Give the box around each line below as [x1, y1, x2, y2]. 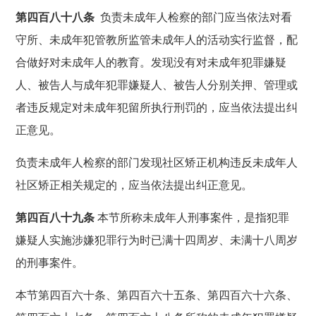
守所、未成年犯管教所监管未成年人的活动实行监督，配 [16, 33, 298, 46]
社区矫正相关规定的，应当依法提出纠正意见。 [16, 178, 253, 191]
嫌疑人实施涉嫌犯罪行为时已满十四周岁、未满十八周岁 [16, 233, 298, 246]
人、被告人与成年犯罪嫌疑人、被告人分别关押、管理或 [16, 78, 298, 91]
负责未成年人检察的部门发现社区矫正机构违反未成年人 [16, 156, 298, 169]
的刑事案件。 [16, 256, 84, 269]
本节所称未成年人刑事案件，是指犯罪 [95, 211, 290, 224]
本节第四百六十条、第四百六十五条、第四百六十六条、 [16, 288, 298, 301]
